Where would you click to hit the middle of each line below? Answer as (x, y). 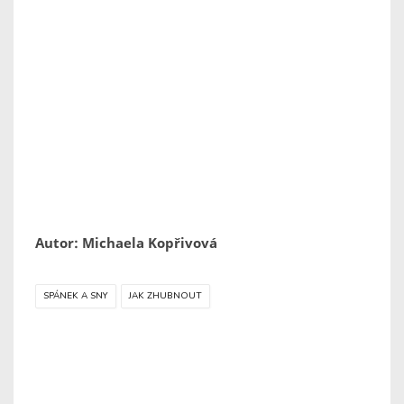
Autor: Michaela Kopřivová (126, 243)
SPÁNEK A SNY (76, 296)
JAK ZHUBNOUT (165, 296)
